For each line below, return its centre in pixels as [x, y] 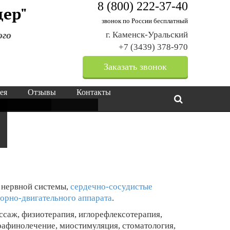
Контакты [94, 92]
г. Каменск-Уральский [147, 35]
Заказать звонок [135, 67]
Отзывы [42, 92]
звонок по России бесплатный [145, 21]
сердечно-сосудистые [111, 187]
